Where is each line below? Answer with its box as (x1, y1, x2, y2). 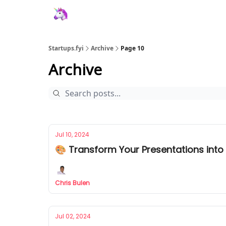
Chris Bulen (55, 179, 90, 187)
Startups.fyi (48, 44, 84, 52)
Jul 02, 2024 (55, 212, 91, 220)
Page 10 (121, 44, 144, 52)
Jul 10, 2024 (55, 130, 89, 139)
